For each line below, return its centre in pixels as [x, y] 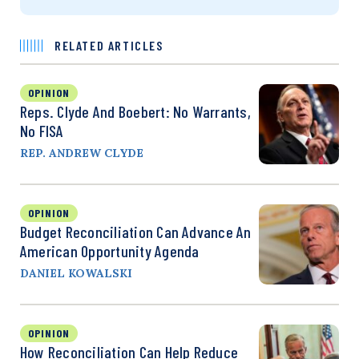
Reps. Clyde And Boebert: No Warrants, [135, 111]
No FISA [42, 130]
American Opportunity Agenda [110, 250]
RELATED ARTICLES [109, 45]
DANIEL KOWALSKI [76, 273]
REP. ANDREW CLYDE [82, 153]
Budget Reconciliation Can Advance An [136, 231]
